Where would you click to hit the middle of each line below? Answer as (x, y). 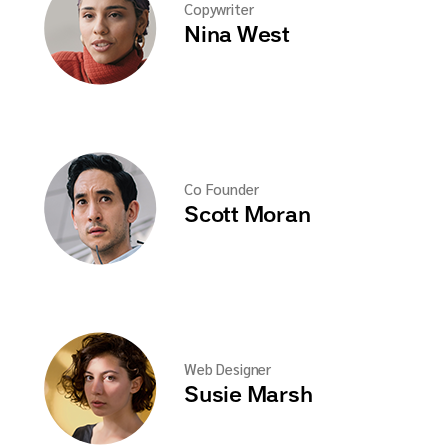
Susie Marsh (248, 395)
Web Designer (228, 368)
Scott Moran (247, 215)
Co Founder (221, 188)
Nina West (237, 35)
